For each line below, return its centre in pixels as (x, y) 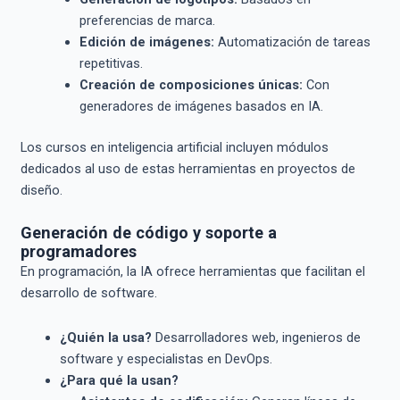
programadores (78, 252)
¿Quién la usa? (105, 337)
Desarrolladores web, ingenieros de (256, 337)
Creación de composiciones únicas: (191, 84)
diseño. (41, 190)
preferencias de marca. (147, 20)
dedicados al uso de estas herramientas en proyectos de (187, 168)
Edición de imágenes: (146, 42)
